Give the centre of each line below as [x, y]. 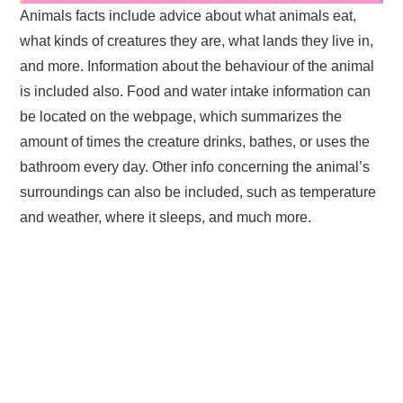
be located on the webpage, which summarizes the [181, 116]
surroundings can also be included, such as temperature [198, 192]
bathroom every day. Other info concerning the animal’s [195, 166]
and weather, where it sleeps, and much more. [166, 217]
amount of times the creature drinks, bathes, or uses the [195, 141]
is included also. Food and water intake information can [196, 91]
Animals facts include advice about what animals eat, [188, 15]
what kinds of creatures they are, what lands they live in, [197, 40]
